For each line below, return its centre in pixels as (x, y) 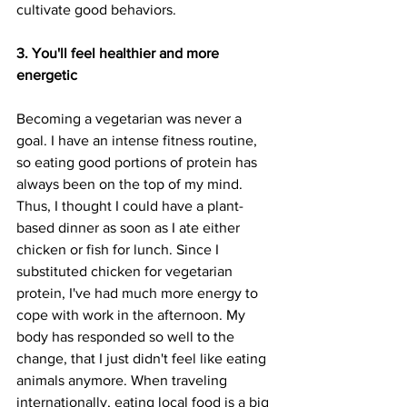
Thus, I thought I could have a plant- (130, 206)
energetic (47, 75)
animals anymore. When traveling (124, 381)
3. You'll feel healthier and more (119, 54)
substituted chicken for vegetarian (126, 272)
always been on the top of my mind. (131, 184)
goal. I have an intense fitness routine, (139, 141)
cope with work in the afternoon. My (133, 315)
